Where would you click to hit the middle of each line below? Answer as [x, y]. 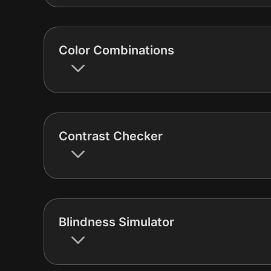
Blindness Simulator [116, 222]
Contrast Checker [111, 136]
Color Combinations [116, 50]
